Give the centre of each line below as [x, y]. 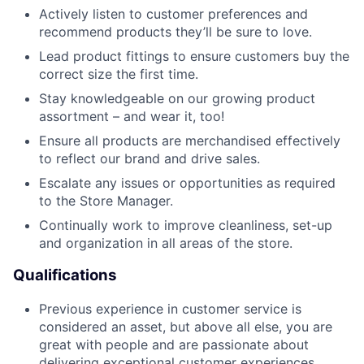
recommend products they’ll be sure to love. [175, 31]
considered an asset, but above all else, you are [186, 327]
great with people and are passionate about [174, 345]
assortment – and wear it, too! [132, 116]
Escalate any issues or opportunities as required [187, 182]
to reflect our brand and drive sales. [149, 158]
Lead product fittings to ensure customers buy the [194, 56]
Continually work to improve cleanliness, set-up [186, 225]
